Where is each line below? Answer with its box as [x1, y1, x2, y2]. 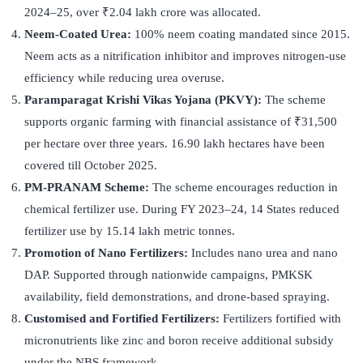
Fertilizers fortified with [223, 311, 341, 325]
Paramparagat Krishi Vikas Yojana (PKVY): [24, 92, 265, 106]
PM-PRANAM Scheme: [24, 180, 152, 194]
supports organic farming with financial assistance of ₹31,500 [24, 114, 337, 128]
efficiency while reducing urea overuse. [24, 70, 224, 84]
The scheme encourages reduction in [152, 180, 338, 194]
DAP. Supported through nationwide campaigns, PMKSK [24, 267, 313, 281]
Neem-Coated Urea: [24, 27, 135, 41]
